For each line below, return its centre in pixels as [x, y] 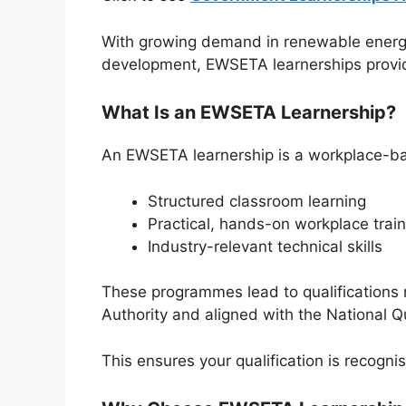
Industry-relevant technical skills [265, 246]
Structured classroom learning [257, 201]
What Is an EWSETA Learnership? [249, 113]
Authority [135, 315]
